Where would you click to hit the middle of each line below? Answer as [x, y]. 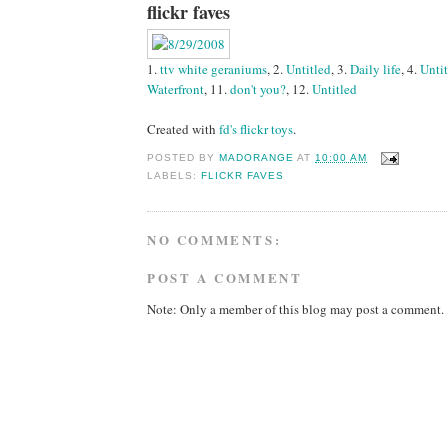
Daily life [375, 68]
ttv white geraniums [213, 68]
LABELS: [174, 176]
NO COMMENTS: [214, 240]
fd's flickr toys [256, 128]
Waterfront [175, 88]
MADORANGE [257, 158]
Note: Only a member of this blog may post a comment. [295, 308]
